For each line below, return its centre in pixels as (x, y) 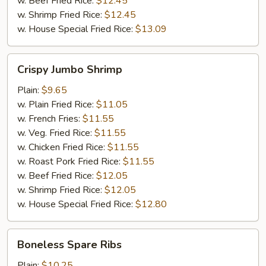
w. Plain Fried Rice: (57, 104)
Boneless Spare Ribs (69, 245)
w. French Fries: (50, 119)
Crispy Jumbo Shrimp (70, 69)
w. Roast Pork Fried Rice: (70, 161)
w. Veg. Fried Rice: (56, 133)
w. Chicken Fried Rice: (62, 147)
